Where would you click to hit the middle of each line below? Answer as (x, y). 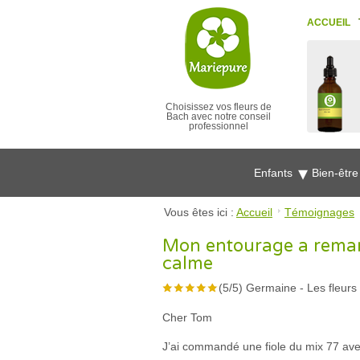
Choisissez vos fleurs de (219, 107)
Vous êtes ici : (200, 212)
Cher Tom (187, 317)
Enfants (275, 173)
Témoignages (319, 212)
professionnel (219, 126)
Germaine (271, 288)
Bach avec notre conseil (219, 117)
